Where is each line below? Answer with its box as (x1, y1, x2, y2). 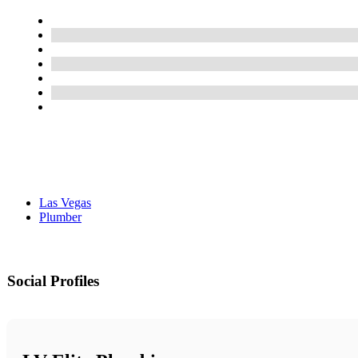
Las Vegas (39, 196, 91, 210)
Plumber (39, 210, 82, 225)
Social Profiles (7, 272, 99, 290)
